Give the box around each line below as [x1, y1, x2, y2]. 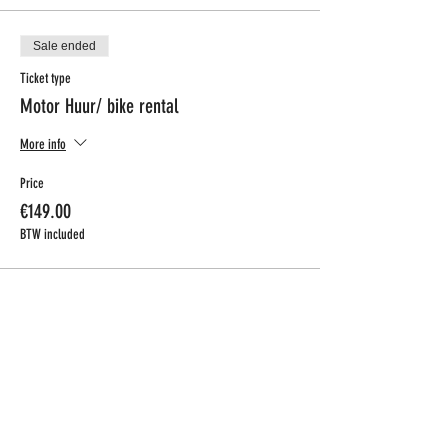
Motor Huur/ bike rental [20, 94, 178, 118]
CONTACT [24, 368, 142, 399]
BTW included [20, 226, 85, 243]
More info [20, 135, 66, 153]
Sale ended [33, 39, 96, 53]
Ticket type [20, 70, 71, 87]
